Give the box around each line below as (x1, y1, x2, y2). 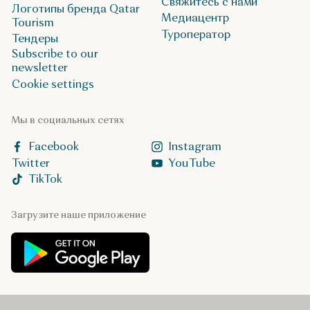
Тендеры (12, 32, 58, 46)
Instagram (168, 139, 221, 153)
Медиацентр (161, 11, 229, 25)
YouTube (168, 156, 215, 170)
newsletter (12, 61, 68, 75)
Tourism (12, 15, 54, 29)
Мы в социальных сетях (11, 114, 125, 127)
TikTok (28, 172, 62, 186)
